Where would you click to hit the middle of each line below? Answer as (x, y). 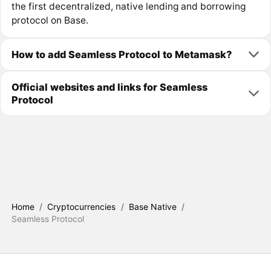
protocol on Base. (50, 21)
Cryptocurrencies (82, 206)
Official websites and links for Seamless (109, 87)
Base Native (153, 206)
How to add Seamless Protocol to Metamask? (121, 54)
